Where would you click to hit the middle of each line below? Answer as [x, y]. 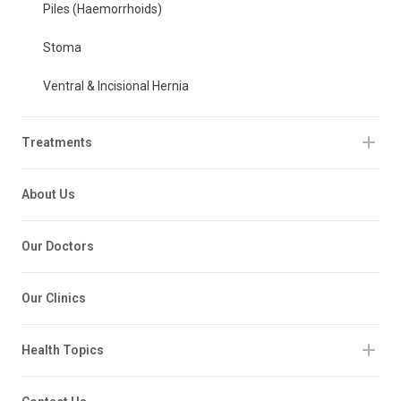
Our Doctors [58, 246]
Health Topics [63, 350]
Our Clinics [54, 298]
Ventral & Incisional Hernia [116, 85]
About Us [48, 194]
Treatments [57, 142]
